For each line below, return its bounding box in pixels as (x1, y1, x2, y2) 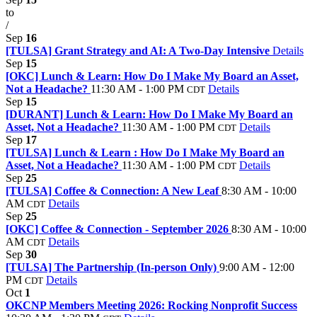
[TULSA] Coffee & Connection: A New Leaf (6, 185, 221, 197)
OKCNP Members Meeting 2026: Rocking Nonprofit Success (6, 299, 297, 312)
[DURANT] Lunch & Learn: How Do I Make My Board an (6, 108, 293, 121)
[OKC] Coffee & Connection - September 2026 (6, 223, 231, 236)
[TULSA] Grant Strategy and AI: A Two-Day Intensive (6, 45, 272, 57)
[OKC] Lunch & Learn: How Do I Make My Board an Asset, (6, 70, 299, 83)
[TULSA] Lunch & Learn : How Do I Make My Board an (6, 146, 284, 159)
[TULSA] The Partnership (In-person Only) (6, 261, 219, 274)
